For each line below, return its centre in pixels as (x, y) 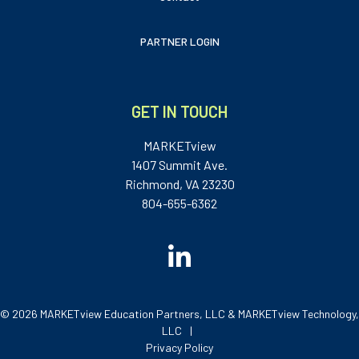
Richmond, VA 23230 (179, 184)
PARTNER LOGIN (179, 42)
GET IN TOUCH (179, 112)
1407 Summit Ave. (179, 165)
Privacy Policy (179, 348)
